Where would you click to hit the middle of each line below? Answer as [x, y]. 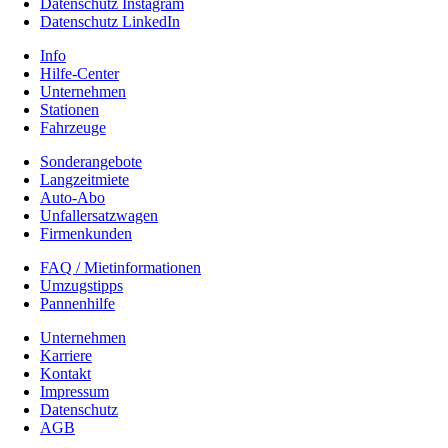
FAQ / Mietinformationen [120, 267]
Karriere [66, 355]
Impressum [74, 391]
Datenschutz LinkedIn [110, 21]
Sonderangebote [91, 161]
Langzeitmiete [84, 179]
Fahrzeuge [73, 127]
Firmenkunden [86, 233]
